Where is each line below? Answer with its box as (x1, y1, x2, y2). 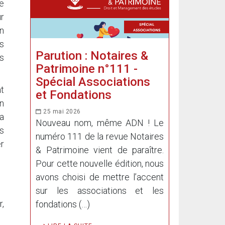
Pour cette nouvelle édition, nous (36, 158, 164, 169)
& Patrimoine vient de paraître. (36, 145, 164, 155)
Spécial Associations (36, 75, 150, 89)
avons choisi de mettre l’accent (36, 172, 164, 182)
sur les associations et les (36, 185, 164, 196)
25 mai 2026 (41, 108, 81, 115)
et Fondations (36, 88, 111, 102)
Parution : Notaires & (36, 49, 148, 63)
